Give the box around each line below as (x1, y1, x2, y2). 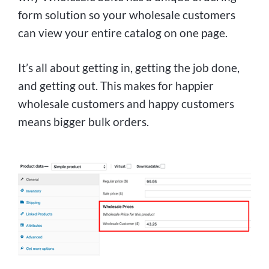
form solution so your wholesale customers (18, 7, 235, 22)
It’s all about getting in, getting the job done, (18, 61, 240, 75)
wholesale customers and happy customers (18, 97, 234, 111)
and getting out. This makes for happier (18, 79, 214, 93)
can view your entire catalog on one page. (18, 25, 228, 40)
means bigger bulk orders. (18, 115, 149, 129)
